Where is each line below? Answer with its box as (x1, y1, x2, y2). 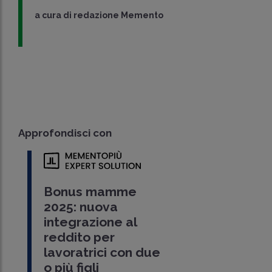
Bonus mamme (43, 184, 137, 200)
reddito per (43, 229, 115, 245)
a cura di (35, 10, 74, 21)
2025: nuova (43, 199, 118, 215)
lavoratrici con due (43, 245, 160, 260)
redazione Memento (73, 10, 164, 21)
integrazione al (43, 214, 137, 230)
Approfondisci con (18, 127, 112, 140)
